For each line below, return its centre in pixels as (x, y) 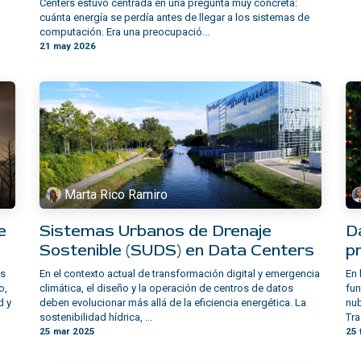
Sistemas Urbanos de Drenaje (156, 231)
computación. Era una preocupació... (124, 31)
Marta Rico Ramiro (116, 194)
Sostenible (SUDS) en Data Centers (177, 251)
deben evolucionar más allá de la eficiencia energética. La (173, 303)
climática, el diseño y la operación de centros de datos (166, 288)
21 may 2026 (68, 46)
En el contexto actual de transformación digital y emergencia (180, 274)
